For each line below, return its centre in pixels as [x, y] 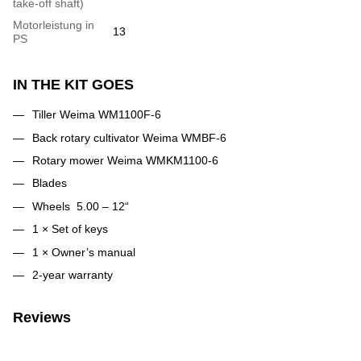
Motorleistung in [54, 25]
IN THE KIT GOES [73, 85]
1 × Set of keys [70, 229]
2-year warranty [73, 274]
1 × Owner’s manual [84, 252]
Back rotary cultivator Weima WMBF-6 [129, 137]
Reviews [42, 317]
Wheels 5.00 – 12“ [81, 206]
